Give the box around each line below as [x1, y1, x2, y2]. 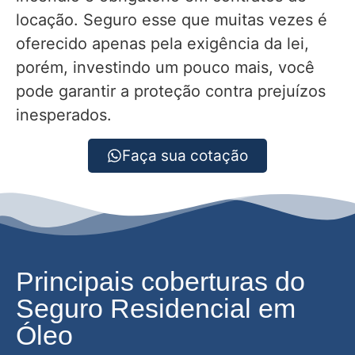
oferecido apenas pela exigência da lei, [16, 34, 309, 54]
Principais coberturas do [16, 265, 305, 296]
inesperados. [16, 105, 112, 125]
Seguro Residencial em [16, 292, 296, 323]
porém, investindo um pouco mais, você [16, 58, 315, 78]
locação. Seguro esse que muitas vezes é [16, 10, 327, 30]
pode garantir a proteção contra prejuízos [16, 82, 326, 101]
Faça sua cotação [122, 146, 248, 165]
